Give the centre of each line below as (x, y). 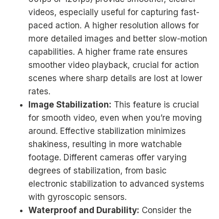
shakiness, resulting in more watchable (105, 144)
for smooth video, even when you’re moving (115, 118)
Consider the (165, 210)
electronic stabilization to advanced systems (116, 184)
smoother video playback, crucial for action (114, 65)
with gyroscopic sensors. (77, 197)
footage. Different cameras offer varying (108, 157)
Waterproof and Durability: (84, 210)
